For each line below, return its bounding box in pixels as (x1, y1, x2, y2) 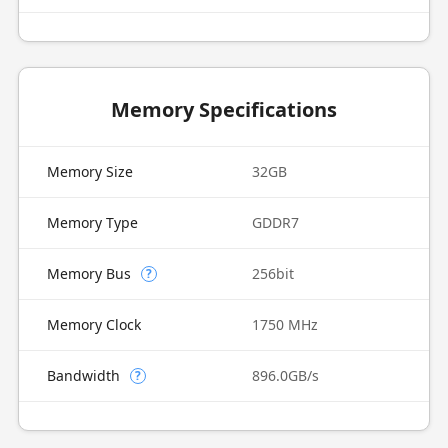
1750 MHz (252, 315, 318, 334)
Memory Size (46, 162, 133, 181)
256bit (252, 264, 294, 283)
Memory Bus (46, 264, 131, 283)
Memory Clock (46, 315, 141, 334)
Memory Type (46, 213, 138, 232)
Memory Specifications (111, 96, 337, 123)
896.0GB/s (252, 366, 319, 385)
